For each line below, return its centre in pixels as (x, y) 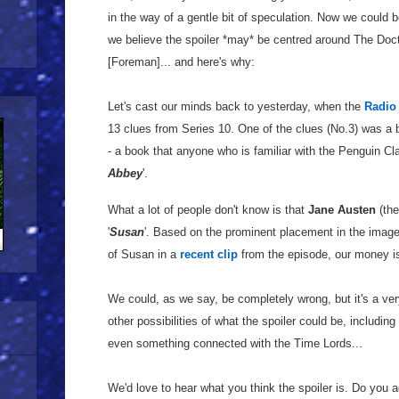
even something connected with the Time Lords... (235, 343)
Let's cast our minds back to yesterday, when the (236, 106)
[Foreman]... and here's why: (181, 62)
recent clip (209, 254)
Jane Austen (342, 210)
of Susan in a (144, 254)
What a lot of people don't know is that (208, 210)
